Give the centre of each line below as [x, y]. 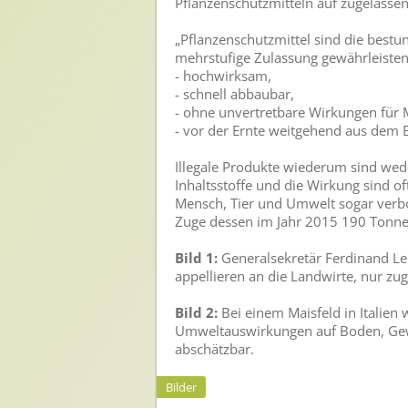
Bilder [181, 387]
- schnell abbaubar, [235, 94]
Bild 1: [196, 258]
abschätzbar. [214, 349]
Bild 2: [196, 312]
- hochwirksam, [223, 76]
